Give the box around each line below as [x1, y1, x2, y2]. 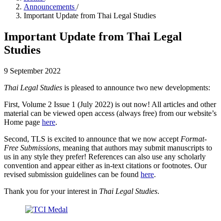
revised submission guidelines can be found [4, 170, 141, 179]
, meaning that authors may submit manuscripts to [59, 143, 212, 152]
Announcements [24, 2, 76, 11]
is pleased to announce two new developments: [64, 83, 210, 92]
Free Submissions [4, 143, 59, 152]
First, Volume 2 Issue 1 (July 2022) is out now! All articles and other [4, 100, 216, 109]
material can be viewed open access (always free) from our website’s [4, 109, 217, 117]
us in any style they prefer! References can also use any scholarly [4, 152, 206, 161]
